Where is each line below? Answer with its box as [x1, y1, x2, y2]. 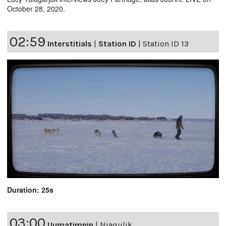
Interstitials [47, 38, 92, 48]
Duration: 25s [7, 185, 53, 195]
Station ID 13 [143, 38, 189, 48]
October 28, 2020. [7, 3, 65, 14]
